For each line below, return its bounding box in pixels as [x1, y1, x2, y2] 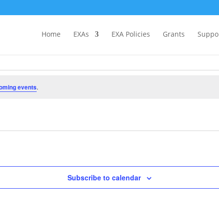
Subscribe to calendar [67, 173, 141, 183]
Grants [163, 29, 185, 39]
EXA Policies [111, 29, 150, 39]
